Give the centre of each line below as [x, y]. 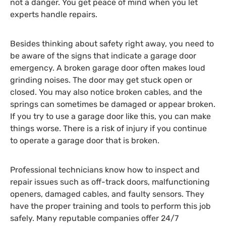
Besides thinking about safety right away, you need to [112, 43]
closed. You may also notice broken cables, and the [106, 92]
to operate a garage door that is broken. [85, 140]
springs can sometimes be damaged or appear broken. [113, 104]
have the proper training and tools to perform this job [110, 206]
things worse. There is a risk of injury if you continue [108, 128]
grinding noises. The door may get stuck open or [101, 80]
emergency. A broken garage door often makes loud [108, 68]
